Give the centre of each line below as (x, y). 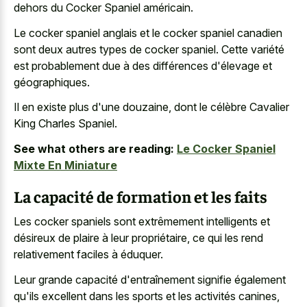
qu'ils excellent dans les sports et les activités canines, (147, 296)
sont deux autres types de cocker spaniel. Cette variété (149, 49)
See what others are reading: (94, 148)
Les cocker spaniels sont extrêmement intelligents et (142, 222)
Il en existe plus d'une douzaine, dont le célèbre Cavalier (151, 107)
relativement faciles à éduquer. (88, 255)
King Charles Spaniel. (65, 124)
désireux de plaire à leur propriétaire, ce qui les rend (138, 238)
